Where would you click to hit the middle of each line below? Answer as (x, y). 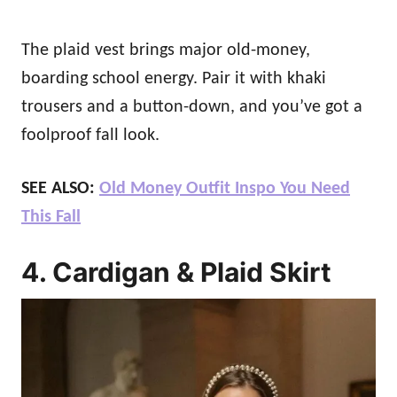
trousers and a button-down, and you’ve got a (192, 107)
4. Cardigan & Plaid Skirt (176, 272)
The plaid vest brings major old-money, (166, 50)
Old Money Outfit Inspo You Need (225, 188)
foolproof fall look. (90, 135)
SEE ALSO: (60, 188)
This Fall (51, 217)
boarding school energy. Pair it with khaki (174, 78)
